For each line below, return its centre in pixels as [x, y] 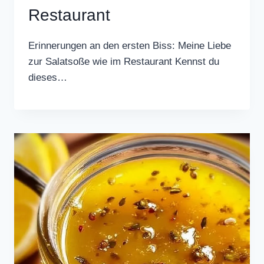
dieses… [48, 77]
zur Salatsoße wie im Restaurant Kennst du [124, 61]
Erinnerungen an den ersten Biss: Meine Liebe [130, 45]
